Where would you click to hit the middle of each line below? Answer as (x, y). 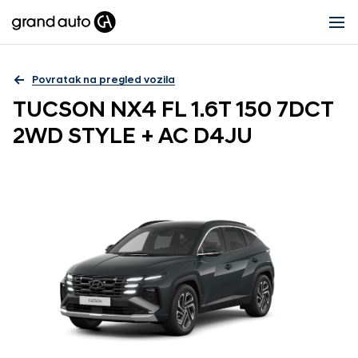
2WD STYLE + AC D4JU (133, 137)
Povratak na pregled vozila (103, 80)
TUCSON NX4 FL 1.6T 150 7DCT (173, 111)
